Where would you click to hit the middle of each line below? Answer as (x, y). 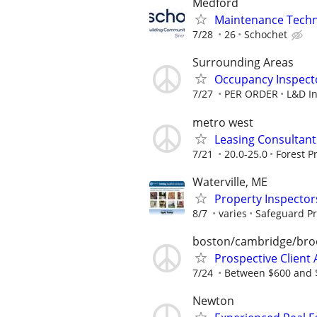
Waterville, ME (230, 181)
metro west (223, 122)
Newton (213, 301)
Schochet (266, 35)
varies (233, 213)
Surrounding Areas (243, 63)
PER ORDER (251, 94)
